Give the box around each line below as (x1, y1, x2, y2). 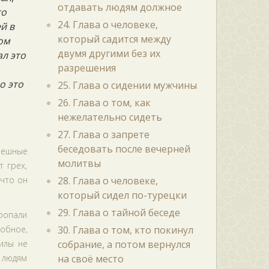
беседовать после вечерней (57, 142, 190, 156)
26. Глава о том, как (57, 96, 151, 109)
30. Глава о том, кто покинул (57, 223, 193, 237)
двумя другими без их (57, 47, 160, 60)
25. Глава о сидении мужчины (57, 79, 197, 92)
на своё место (57, 252, 124, 265)
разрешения (57, 61, 116, 74)
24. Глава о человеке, (57, 18, 158, 31)
